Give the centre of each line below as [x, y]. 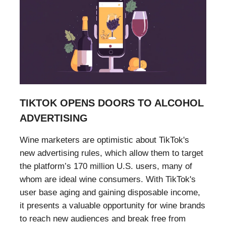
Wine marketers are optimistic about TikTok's [104, 140]
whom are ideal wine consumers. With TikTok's [108, 179]
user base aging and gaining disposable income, [110, 192]
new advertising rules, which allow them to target [111, 153]
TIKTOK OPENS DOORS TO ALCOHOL [112, 103]
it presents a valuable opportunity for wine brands [112, 205]
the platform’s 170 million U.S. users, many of [106, 166]
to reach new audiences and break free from [103, 218]
